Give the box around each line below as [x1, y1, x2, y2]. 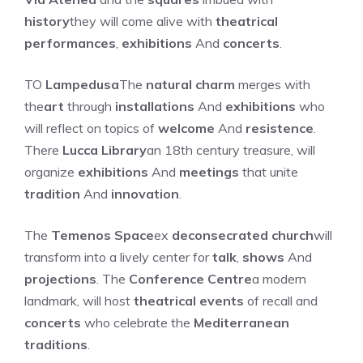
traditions [24, 336, 88, 352]
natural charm [146, 76, 235, 92]
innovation [111, 186, 179, 202]
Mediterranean [194, 314, 289, 331]
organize [24, 164, 78, 180]
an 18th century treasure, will [147, 142, 315, 158]
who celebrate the [81, 314, 194, 331]
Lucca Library [62, 142, 147, 158]
